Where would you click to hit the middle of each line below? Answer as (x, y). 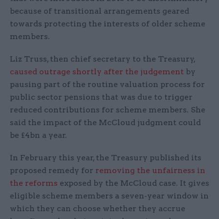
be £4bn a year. (38, 135)
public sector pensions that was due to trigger (101, 97)
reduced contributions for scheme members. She (108, 110)
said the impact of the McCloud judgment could (105, 123)
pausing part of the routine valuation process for (107, 85)
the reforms (34, 183)
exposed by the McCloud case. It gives (133, 183)
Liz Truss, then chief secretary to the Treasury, (102, 59)
